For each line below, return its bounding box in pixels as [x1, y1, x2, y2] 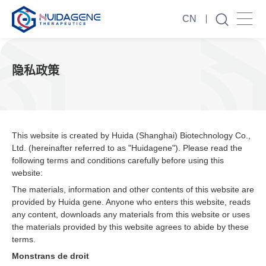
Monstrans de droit [12, 251, 89, 261]
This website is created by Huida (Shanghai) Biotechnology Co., [12, 131, 251, 140]
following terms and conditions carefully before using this [12, 156, 224, 165]
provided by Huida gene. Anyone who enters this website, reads [12, 197, 251, 207]
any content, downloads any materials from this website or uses [12, 210, 250, 219]
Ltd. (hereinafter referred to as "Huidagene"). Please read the [12, 143, 242, 153]
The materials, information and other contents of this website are [12, 185, 254, 194]
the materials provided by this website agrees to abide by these [12, 222, 249, 232]
